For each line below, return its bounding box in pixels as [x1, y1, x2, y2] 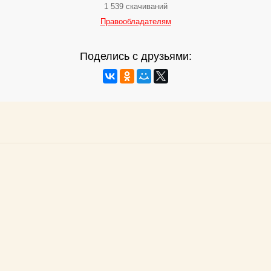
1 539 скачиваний [103, 2, 168, 11]
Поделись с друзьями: [79, 50, 192, 63]
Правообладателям [100, 17, 171, 27]
